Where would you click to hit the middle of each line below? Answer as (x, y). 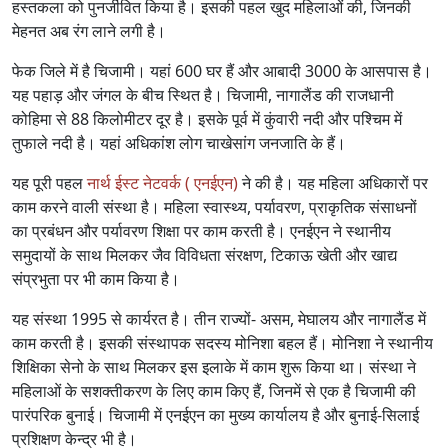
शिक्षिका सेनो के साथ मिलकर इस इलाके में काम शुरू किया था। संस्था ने (214, 367)
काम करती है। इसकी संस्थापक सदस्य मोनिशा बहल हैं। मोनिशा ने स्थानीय (222, 343)
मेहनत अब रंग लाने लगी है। (89, 31)
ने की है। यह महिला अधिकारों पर (333, 183)
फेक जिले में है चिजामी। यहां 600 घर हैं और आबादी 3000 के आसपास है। (222, 71)
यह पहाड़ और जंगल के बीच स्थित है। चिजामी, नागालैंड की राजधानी (203, 95)
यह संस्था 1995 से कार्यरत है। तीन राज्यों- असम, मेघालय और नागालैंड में (219, 319)
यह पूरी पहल (49, 183)
